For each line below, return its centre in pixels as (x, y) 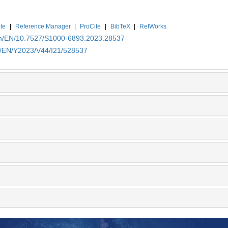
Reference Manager (43, 26)
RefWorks (153, 26)
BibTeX (120, 26)
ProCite (91, 26)
